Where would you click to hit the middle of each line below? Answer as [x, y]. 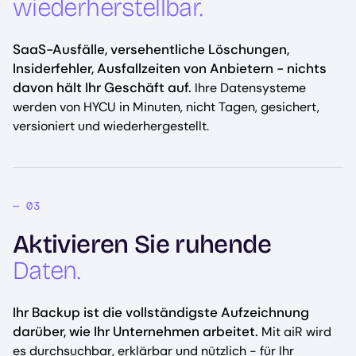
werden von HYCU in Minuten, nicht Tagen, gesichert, [166, 107]
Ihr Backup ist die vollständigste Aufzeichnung [161, 312]
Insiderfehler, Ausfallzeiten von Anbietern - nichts [170, 68]
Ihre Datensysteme [249, 88]
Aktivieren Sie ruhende [142, 244]
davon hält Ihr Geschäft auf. [102, 87]
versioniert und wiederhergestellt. [111, 126]
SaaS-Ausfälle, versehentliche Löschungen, [151, 49]
